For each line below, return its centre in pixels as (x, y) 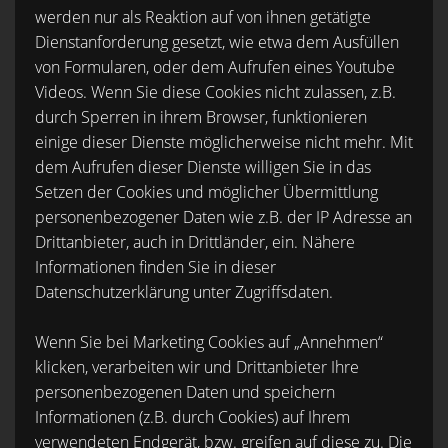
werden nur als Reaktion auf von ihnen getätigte (203, 17)
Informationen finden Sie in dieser (155, 267)
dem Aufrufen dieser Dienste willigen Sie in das (203, 167)
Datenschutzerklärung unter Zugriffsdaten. (184, 292)
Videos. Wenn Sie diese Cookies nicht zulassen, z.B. (215, 92)
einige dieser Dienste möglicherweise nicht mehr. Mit (224, 142)
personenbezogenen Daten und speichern (185, 392)
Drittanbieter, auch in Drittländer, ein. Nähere (195, 242)
